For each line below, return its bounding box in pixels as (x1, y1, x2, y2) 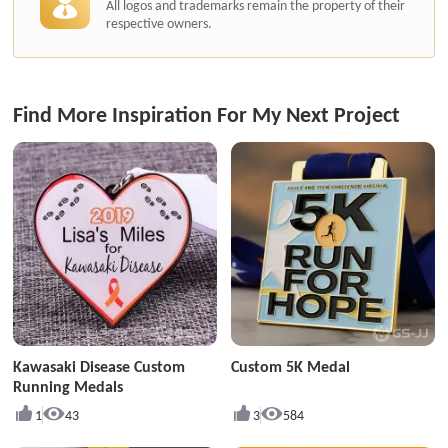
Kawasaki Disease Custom (13, 357, 186, 377)
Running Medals (13, 377, 124, 397)
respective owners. (105, 14, 212, 33)
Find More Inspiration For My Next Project (13, 102, 401, 129)
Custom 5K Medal (230, 357, 350, 377)
